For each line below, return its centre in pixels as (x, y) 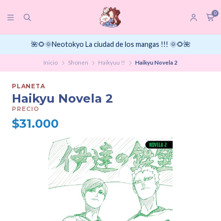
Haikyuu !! (112, 63)
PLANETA (29, 86)
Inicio (51, 63)
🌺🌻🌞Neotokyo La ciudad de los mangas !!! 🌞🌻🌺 (110, 44)
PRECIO (26, 109)
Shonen (78, 63)
